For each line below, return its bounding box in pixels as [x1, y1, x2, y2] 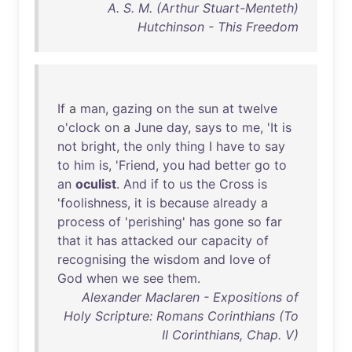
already [213, 195, 257, 211]
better [214, 157, 251, 173]
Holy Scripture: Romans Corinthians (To [64, 308, 299, 324]
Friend [119, 157, 156, 173]
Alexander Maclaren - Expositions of [82, 289, 299, 305]
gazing [112, 101, 152, 116]
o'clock [57, 119, 101, 135]
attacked [121, 233, 174, 248]
